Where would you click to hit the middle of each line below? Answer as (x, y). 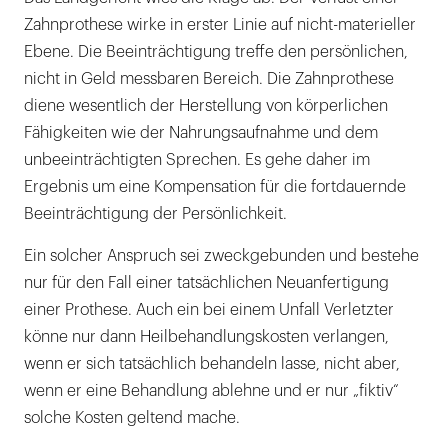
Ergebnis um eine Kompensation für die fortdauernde (215, 186)
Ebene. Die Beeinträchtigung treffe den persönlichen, (216, 51)
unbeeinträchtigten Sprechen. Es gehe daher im (197, 159)
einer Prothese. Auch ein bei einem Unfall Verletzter (209, 309)
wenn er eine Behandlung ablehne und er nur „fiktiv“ (211, 390)
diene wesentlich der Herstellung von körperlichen (206, 105)
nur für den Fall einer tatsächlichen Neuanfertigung (206, 282)
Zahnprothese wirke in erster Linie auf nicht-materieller (220, 24)
